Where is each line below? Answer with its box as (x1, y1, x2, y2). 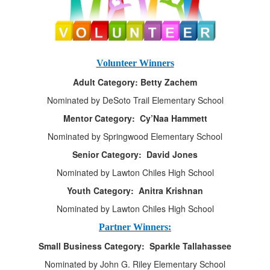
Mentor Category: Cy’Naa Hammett (63, 112, 207, 124)
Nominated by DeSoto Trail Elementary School (46, 94, 224, 106)
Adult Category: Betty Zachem (73, 76, 197, 88)
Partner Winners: (99, 222, 171, 232)
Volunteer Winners (96, 58, 174, 68)
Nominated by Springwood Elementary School (48, 130, 222, 142)
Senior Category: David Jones (72, 148, 198, 160)
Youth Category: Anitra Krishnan (67, 184, 203, 196)
